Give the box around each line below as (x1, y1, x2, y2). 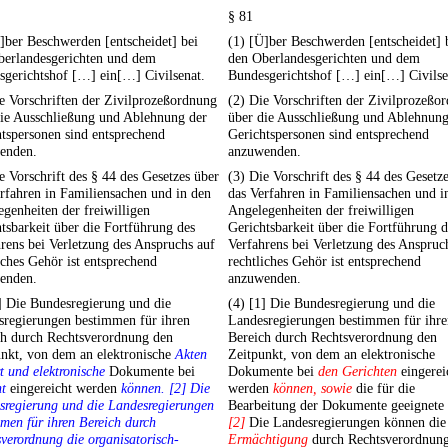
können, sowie (273, 380, 352, 397)
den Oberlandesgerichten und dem (228, 50, 420, 67)
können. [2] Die (121, 380, 210, 397)
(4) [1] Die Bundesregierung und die (228, 295, 435, 312)
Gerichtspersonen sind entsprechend (228, 126, 429, 143)
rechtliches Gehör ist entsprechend (228, 253, 421, 270)
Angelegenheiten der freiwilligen (228, 202, 414, 219)
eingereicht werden (6, 380, 121, 397)
